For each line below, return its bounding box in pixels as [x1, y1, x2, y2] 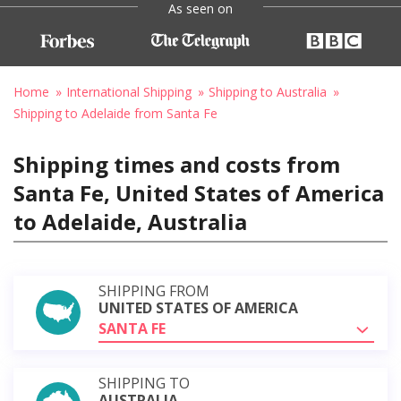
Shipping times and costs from [13, 149, 340, 179]
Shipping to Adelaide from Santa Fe [13, 104, 218, 122]
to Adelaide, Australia [13, 206, 247, 236]
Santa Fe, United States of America [13, 177, 384, 208]
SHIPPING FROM [98, 280, 209, 301]
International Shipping [66, 82, 192, 100]
